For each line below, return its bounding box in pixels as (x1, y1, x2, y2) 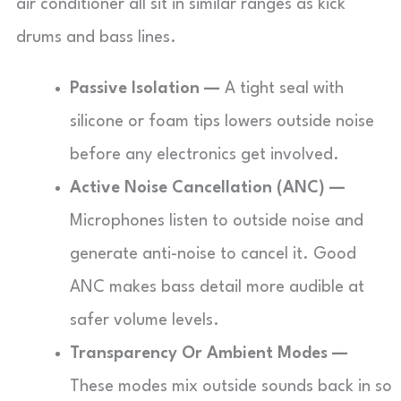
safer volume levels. (70, 312, 219, 328)
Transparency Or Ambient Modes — (70, 346, 348, 362)
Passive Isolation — (70, 81, 220, 97)
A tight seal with (220, 81, 344, 97)
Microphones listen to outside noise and (70, 213, 363, 229)
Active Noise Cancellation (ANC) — (70, 180, 346, 196)
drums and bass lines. (16, 30, 176, 46)
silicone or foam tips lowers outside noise (70, 114, 374, 130)
